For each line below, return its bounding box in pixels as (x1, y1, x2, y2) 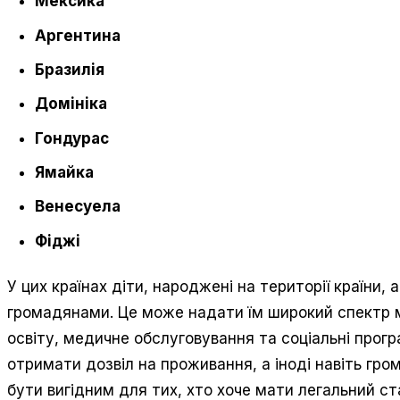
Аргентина (35, 26, 121, 45)
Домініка (35, 95, 108, 113)
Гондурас (35, 129, 110, 147)
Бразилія (35, 60, 105, 79)
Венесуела (35, 197, 121, 216)
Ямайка (35, 162, 95, 181)
